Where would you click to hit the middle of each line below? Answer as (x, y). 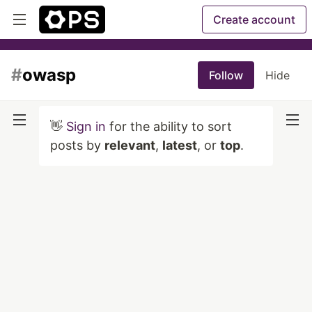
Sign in (86, 126)
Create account (254, 19)
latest (180, 145)
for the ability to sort (169, 126)
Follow (226, 75)
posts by (77, 145)
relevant (130, 145)
